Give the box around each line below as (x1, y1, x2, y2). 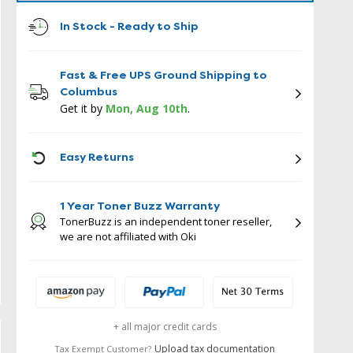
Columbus (59, 84, 117, 98)
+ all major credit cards (113, 320, 217, 333)
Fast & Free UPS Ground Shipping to (59, 68, 267, 82)
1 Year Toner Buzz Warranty (59, 199, 220, 213)
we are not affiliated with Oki (59, 229, 196, 243)
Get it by (59, 101, 102, 116)
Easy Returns (59, 150, 134, 164)
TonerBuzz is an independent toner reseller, (59, 214, 272, 229)
